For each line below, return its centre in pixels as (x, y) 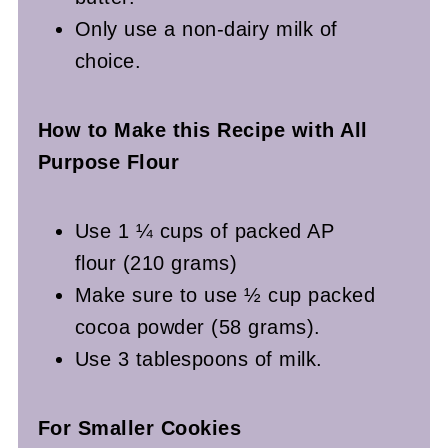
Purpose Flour (108, 161)
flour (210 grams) (156, 262)
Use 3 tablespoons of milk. (198, 358)
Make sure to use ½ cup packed (225, 294)
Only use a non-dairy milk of (206, 28)
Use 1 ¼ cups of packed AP (204, 230)
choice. (108, 60)
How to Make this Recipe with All (202, 129)
